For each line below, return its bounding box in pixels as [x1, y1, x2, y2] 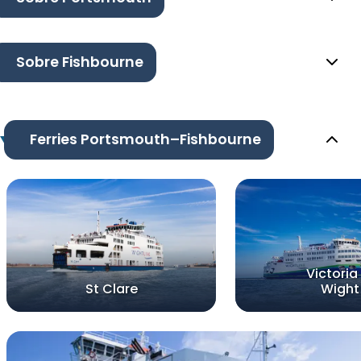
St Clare [85, 280, 138, 299]
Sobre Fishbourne [16, 52, 143, 73]
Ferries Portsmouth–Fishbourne [29, 130, 261, 150]
